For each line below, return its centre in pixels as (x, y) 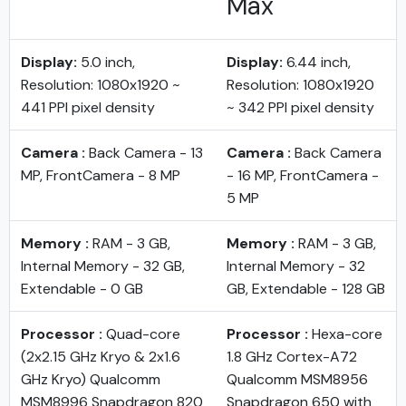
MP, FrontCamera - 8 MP (101, 175)
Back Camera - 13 (144, 153)
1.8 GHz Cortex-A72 (292, 357)
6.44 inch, (317, 62)
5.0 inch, (106, 62)
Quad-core (141, 334)
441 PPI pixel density (88, 107)
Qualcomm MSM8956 (297, 379)
